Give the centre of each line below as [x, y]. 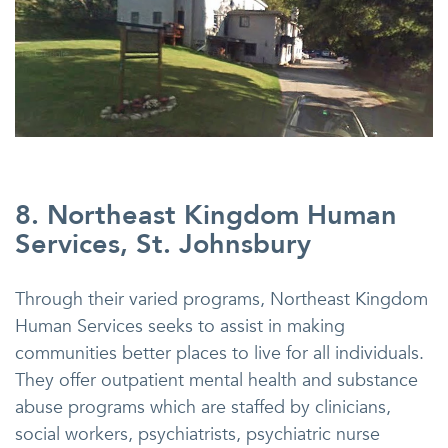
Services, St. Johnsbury [163, 244]
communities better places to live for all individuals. [219, 353]
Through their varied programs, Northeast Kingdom [221, 299]
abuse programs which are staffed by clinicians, [203, 407]
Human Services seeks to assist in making [180, 326]
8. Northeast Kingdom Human [206, 215]
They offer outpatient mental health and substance [216, 380]
